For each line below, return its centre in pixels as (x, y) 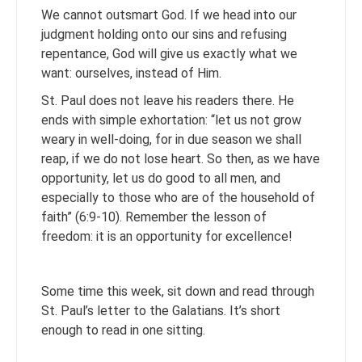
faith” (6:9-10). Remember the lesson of (154, 217)
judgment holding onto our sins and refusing (164, 34)
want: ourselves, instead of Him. (135, 73)
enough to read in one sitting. (123, 330)
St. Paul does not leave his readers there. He (168, 100)
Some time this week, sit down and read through (178, 291)
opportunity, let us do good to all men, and (161, 178)
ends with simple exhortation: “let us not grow (171, 120)
